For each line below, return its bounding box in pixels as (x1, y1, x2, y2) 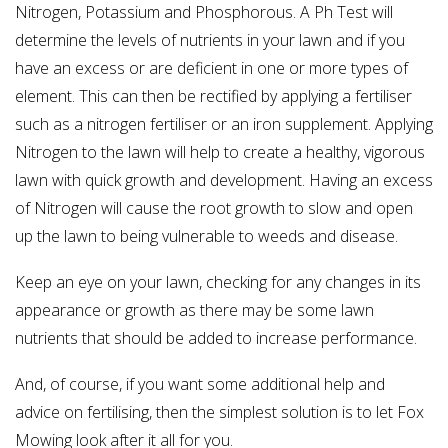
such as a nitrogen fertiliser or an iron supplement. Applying (15, 113, 433, 136)
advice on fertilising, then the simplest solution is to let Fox (15, 401, 424, 424)
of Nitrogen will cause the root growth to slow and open (15, 197, 413, 220)
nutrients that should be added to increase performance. (15, 327, 417, 350)
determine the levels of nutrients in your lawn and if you (15, 29, 405, 52)
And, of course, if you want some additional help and (15, 373, 385, 396)
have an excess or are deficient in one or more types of (15, 57, 408, 80)
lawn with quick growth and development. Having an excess (15, 169, 433, 192)
